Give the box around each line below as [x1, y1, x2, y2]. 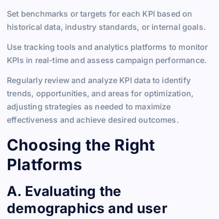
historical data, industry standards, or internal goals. [7, 22, 206, 32]
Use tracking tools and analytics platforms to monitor [7, 42, 208, 52]
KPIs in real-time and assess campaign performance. [7, 55, 207, 65]
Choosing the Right [7, 135, 155, 154]
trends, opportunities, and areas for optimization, [7, 88, 194, 98]
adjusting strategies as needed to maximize [7, 101, 171, 111]
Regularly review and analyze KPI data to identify [7, 75, 191, 85]
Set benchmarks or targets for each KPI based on [7, 8, 193, 19]
